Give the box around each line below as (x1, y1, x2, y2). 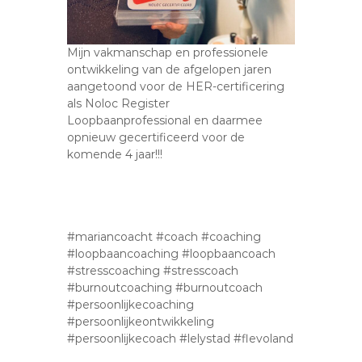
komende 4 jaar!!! (67, 146, 163, 162)
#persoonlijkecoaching (67, 297, 195, 312)
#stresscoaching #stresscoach (67, 263, 239, 278)
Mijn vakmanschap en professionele (67, 44, 269, 60)
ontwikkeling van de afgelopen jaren (67, 61, 272, 77)
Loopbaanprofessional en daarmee (67, 112, 263, 128)
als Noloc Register (67, 95, 170, 111)
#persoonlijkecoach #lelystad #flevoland (67, 330, 294, 346)
